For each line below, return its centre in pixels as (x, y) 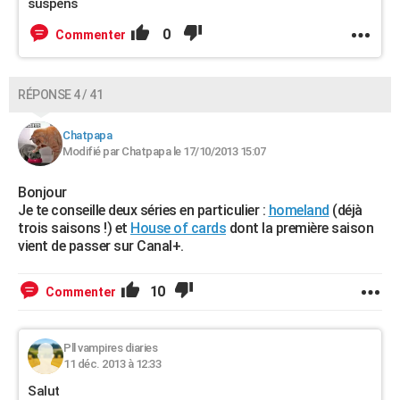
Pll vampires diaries (110, 348)
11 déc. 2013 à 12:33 (112, 364)
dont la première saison (300, 228)
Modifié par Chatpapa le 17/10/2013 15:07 (164, 151)
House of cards (178, 228)
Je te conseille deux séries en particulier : (143, 210)
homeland (299, 210)
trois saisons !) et (74, 228)
